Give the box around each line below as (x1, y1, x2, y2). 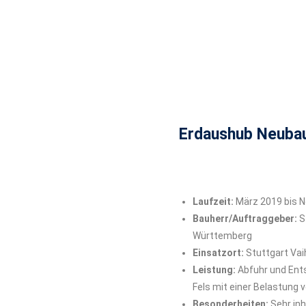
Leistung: (193, 264, 238, 275)
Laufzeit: (193, 196, 236, 207)
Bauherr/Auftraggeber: (193, 213, 299, 224)
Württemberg (193, 230, 252, 241)
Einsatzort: (193, 247, 246, 258)
